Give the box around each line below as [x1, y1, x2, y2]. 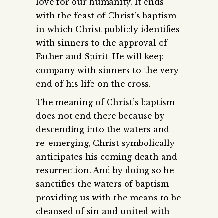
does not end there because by [36, 110, 164, 121]
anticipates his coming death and [36, 151, 177, 162]
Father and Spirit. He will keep [36, 51, 164, 61]
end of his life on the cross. [36, 78, 151, 89]
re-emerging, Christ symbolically [36, 138, 175, 148]
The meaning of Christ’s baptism [36, 97, 175, 107]
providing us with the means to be [36, 192, 181, 202]
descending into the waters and [36, 124, 169, 134]
